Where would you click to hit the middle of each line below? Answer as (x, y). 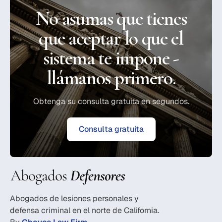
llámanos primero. (111, 78)
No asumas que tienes (111, 18)
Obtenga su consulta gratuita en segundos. (111, 101)
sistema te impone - (111, 58)
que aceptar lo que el (111, 38)
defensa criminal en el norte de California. (84, 210)
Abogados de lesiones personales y (74, 198)
